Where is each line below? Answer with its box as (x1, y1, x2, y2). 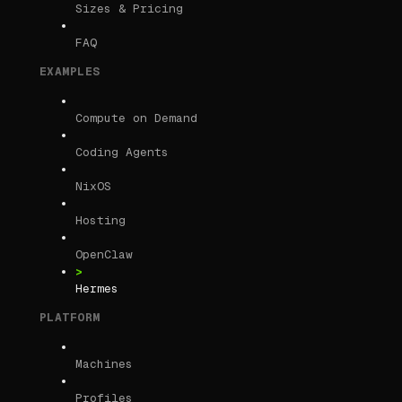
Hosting (75, 213, 126, 229)
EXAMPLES (39, 64, 100, 80)
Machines (75, 356, 133, 372)
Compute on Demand (75, 110, 197, 127)
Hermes (75, 281, 118, 297)
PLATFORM (39, 310, 100, 326)
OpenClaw (75, 247, 133, 263)
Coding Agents (75, 144, 169, 161)
